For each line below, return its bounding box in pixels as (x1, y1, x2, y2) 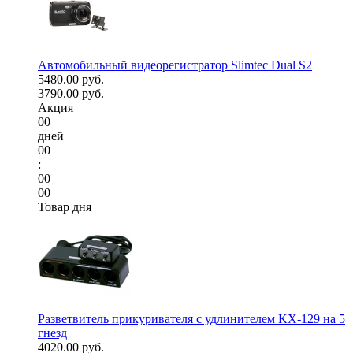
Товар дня (38, 200, 91, 214)
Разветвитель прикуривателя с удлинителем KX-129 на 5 (38, 312, 345, 326)
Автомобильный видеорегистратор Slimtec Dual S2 (38, 58, 312, 72)
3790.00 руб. (38, 87, 104, 101)
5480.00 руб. (38, 72, 104, 87)
